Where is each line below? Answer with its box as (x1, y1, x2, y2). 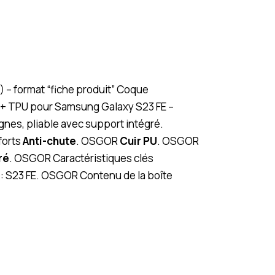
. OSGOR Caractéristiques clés (9, 150, 153, 165)
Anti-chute (23, 133, 76, 148)
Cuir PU (120, 133, 157, 148)
